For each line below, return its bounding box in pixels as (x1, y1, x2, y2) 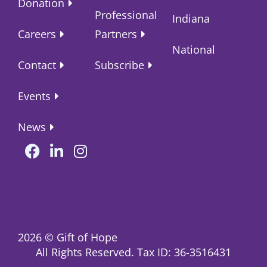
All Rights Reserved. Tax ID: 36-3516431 (36, 244, 231, 259)
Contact (18, 57, 56, 72)
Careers (18, 26, 56, 41)
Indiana (172, 11, 210, 26)
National (172, 42, 215, 57)
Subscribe (95, 57, 145, 72)
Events (18, 88, 51, 103)
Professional (95, 7, 158, 22)
